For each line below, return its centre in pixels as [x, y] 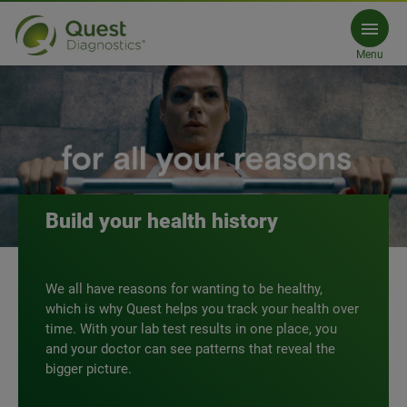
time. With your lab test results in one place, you [191, 329]
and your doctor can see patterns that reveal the [190, 349]
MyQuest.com [99, 66]
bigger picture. [89, 369]
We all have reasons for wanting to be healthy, [190, 289]
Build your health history [162, 221]
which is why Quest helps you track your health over [202, 309]
